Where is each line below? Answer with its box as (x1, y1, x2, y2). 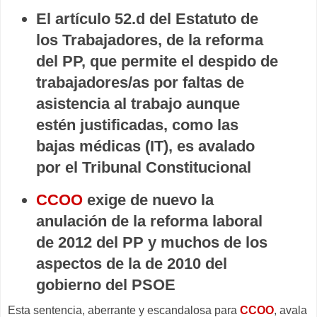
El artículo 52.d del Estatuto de (36, 9, 258, 28)
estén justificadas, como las (36, 115, 238, 134)
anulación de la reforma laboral (36, 212, 263, 231)
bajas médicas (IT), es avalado (36, 137, 255, 155)
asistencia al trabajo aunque (36, 94, 240, 113)
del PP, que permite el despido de (36, 52, 278, 70)
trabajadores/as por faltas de (36, 73, 244, 91)
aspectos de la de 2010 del (36, 255, 227, 273)
